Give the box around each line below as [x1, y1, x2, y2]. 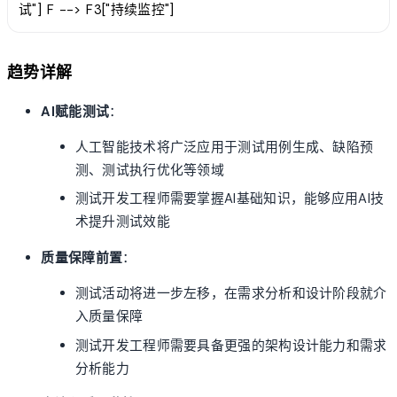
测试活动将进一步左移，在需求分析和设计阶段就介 [74, 284, 387, 303]
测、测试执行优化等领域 [74, 161, 225, 180]
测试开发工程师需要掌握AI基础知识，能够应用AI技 [74, 190, 385, 208]
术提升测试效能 [74, 213, 170, 231]
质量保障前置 [41, 248, 123, 267]
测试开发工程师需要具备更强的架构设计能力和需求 [74, 336, 387, 354]
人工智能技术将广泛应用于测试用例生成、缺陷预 [74, 138, 374, 157]
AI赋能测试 [41, 102, 110, 121]
